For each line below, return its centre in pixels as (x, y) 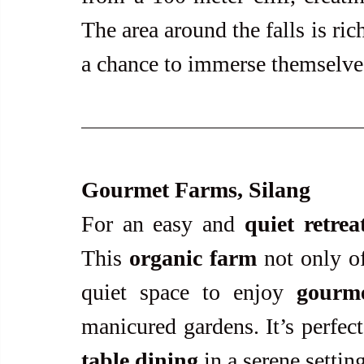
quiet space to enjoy (189, 292)
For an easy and (163, 224)
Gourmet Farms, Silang (196, 190)
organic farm (193, 258)
